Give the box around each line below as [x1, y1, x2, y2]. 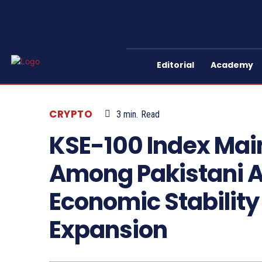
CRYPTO [49, 107, 92, 122]
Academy [211, 59, 253, 71]
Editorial [157, 59, 194, 71]
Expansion [49, 213, 167, 247]
